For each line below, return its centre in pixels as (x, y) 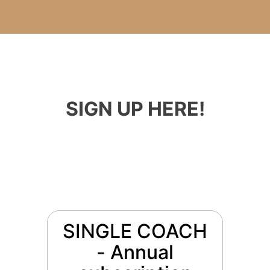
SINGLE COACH (135, 231)
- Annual (135, 253)
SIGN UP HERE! (135, 109)
